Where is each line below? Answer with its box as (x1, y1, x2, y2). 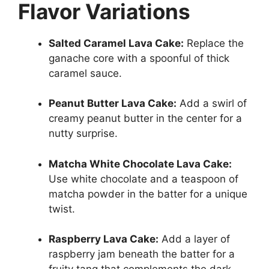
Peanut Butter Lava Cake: (49, 97, 177, 109)
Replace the (184, 37, 244, 49)
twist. (49, 202, 75, 215)
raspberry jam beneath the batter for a (49, 248, 235, 260)
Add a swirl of (177, 97, 247, 109)
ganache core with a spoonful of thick (49, 52, 229, 64)
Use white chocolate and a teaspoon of (49, 172, 238, 185)
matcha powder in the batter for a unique (49, 187, 247, 200)
